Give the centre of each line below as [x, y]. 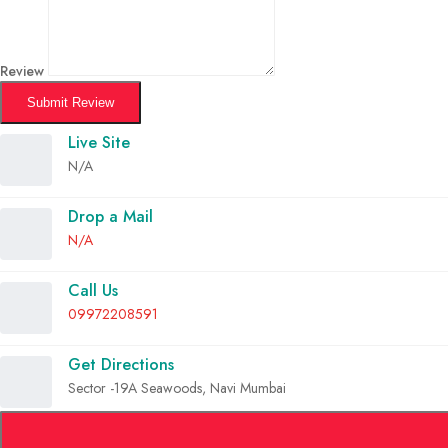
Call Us [93, 290]
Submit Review [70, 102]
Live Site [99, 142]
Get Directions [121, 364]
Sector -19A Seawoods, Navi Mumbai [177, 387]
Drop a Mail [110, 216]
